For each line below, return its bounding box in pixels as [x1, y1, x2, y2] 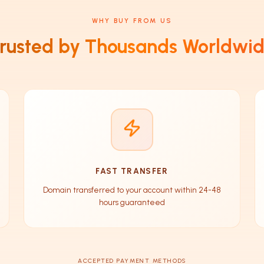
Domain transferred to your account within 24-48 [43, 184, 221, 194]
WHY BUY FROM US [91, 16, 173, 25]
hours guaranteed [99, 197, 165, 207]
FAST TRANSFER [95, 166, 169, 176]
